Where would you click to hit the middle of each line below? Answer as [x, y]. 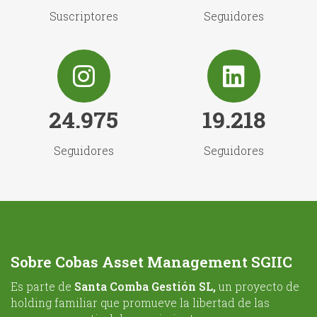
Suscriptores [83, 16]
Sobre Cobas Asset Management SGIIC [151, 262]
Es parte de [42, 287]
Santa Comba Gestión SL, [146, 287]
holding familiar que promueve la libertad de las [140, 303]
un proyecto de [259, 287]
